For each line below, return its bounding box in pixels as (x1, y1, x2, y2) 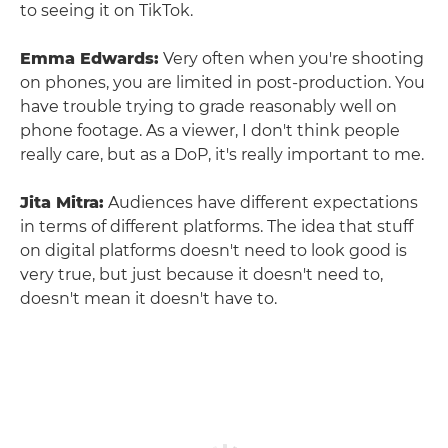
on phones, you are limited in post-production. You (20, 72, 425, 92)
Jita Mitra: (20, 192, 104, 212)
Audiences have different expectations (104, 192, 418, 212)
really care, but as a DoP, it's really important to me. (20, 144, 424, 164)
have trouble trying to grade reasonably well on (20, 96, 397, 116)
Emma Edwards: (20, 48, 159, 68)
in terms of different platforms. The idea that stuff (20, 216, 413, 236)
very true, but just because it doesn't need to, (20, 264, 383, 284)
